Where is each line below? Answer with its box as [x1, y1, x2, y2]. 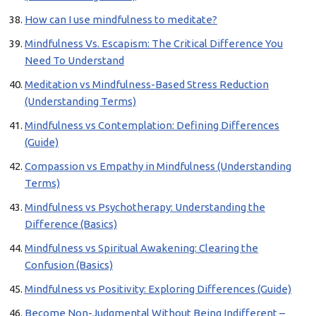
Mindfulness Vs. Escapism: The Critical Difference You [25, 37, 283, 49]
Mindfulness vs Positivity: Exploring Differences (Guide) [25, 283, 291, 295]
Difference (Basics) [25, 218, 117, 230]
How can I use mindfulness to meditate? [25, 13, 217, 25]
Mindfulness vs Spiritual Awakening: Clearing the [25, 242, 258, 254]
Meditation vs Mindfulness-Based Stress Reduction [25, 78, 269, 90]
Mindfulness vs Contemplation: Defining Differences [25, 119, 279, 131]
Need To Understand [25, 54, 124, 66]
